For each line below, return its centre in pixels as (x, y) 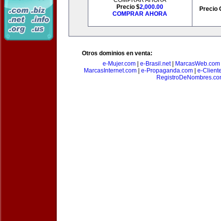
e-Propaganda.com (167, 71)
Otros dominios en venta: (117, 53)
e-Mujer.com (119, 64)
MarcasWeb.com (197, 64)
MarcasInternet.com (110, 71)
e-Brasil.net (155, 64)
